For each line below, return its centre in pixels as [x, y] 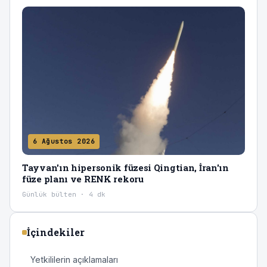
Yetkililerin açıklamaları [74, 259]
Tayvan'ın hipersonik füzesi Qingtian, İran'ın [125, 167]
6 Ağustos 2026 [64, 141]
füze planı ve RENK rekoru [83, 179]
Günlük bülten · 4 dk [64, 194]
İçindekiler [56, 232]
